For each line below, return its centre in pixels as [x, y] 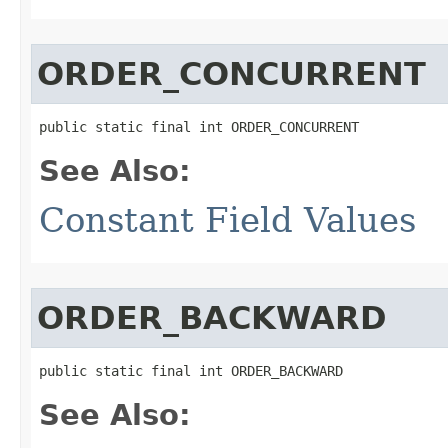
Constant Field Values [227, 220]
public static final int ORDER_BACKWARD [191, 371]
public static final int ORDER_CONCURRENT [199, 127]
